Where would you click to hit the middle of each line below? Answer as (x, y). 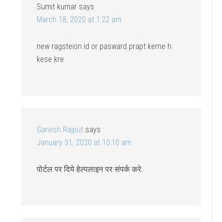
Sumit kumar (57, 7)
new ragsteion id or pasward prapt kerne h (104, 47)
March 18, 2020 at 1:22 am (79, 20)
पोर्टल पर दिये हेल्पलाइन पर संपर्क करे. (90, 169)
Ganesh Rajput (60, 130)
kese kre (51, 59)
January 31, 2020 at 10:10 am (84, 143)
